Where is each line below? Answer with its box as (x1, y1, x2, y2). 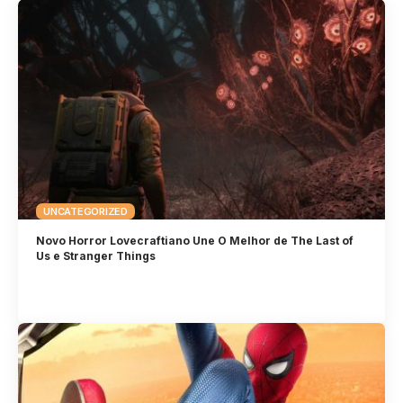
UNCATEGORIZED (43, 204, 128, 218)
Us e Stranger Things (36, 248, 157, 263)
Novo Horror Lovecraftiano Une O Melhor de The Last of (36, 233, 354, 247)
